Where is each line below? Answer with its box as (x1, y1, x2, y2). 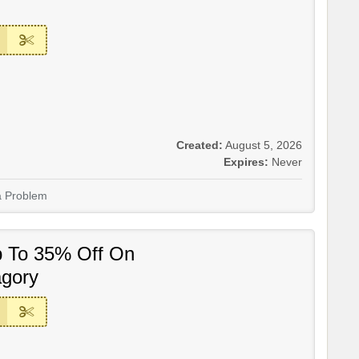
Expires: (224, 156, 268, 169)
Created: (176, 139, 223, 152)
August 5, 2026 (225, 139, 302, 152)
